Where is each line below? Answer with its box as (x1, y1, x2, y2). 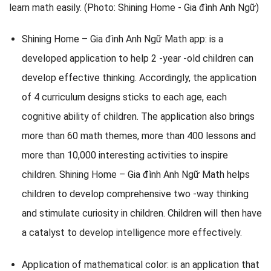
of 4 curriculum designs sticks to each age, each (21, 91, 227, 103)
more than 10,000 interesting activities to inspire (21, 149, 228, 162)
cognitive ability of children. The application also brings (21, 111, 255, 123)
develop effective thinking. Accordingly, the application (21, 72, 256, 84)
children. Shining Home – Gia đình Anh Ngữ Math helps (21, 169, 250, 181)
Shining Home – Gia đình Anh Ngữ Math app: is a (21, 33, 223, 45)
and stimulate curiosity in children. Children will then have (21, 207, 262, 220)
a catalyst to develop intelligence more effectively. (21, 227, 242, 239)
